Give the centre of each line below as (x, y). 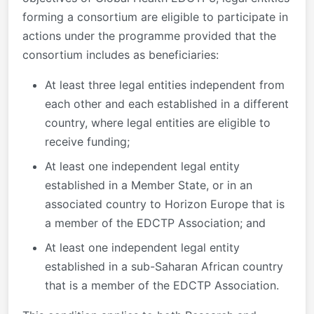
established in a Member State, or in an (149, 185)
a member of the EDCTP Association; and (155, 223)
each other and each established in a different (167, 103)
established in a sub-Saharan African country (164, 266)
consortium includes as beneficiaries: (121, 54)
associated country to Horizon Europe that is (165, 204)
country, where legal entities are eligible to (158, 122)
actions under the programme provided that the (149, 35)
